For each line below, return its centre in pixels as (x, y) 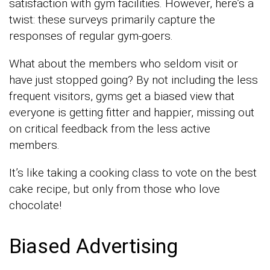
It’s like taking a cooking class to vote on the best (133, 172)
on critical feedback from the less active (110, 128)
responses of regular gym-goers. (91, 36)
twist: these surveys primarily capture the (112, 19)
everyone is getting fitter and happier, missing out (132, 112)
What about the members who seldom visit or (124, 63)
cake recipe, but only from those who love (115, 189)
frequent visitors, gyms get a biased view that (122, 96)
